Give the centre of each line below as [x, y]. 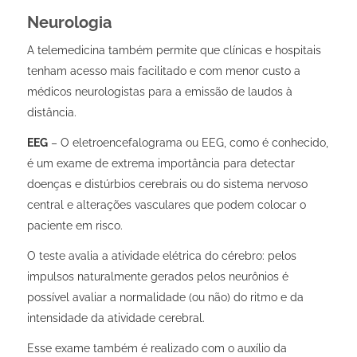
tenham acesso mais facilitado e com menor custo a [163, 71]
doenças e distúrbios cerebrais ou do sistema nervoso [167, 184]
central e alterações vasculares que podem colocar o [166, 205]
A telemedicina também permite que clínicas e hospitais [174, 51]
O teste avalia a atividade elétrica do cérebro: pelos [161, 256]
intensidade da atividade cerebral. [117, 318]
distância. [53, 113]
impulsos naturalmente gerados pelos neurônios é [157, 277]
